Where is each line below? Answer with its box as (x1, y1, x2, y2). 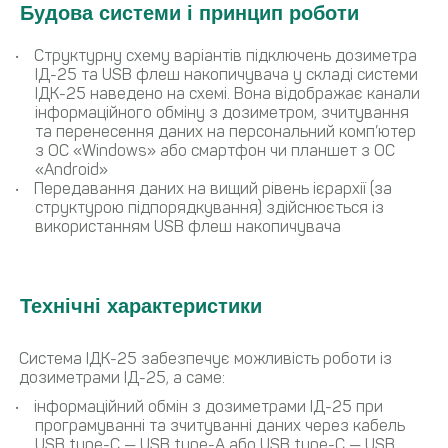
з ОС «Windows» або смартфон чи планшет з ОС (35, 140, 395, 160)
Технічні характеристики (20, 294, 262, 317)
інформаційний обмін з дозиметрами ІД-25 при (34, 396, 383, 416)
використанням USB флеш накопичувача (35, 216, 341, 236)
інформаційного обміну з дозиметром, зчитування (35, 102, 409, 122)
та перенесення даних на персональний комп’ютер (35, 121, 416, 141)
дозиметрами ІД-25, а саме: (19, 367, 225, 387)
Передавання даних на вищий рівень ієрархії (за (34, 178, 392, 198)
